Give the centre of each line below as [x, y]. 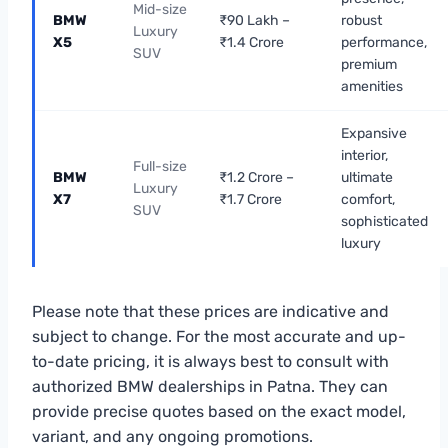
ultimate [367, 177]
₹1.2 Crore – [256, 177]
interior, [364, 155]
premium [369, 64]
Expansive [374, 133]
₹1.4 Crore [251, 42]
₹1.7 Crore [250, 199]
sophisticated [384, 221]
